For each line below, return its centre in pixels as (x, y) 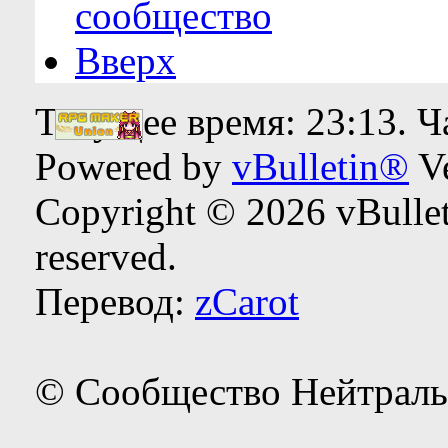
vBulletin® (320, 166)
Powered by (133, 166)
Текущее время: (170, 121)
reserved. (106, 256)
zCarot (247, 301)
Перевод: (115, 301)
